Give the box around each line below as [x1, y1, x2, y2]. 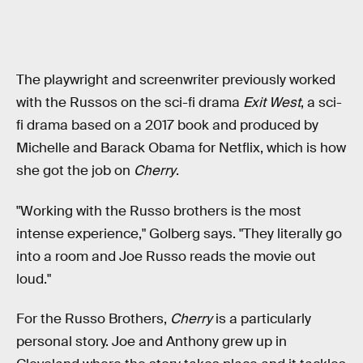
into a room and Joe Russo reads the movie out [16, 247, 316, 265]
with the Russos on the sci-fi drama [16, 94, 243, 112]
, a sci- [301, 94, 342, 112]
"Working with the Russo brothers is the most [16, 202, 301, 220]
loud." [16, 270, 51, 288]
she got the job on [16, 162, 134, 180]
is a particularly [212, 310, 311, 328]
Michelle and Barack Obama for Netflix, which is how [16, 139, 346, 157]
